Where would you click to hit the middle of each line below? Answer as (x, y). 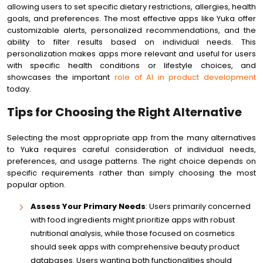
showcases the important (61, 77)
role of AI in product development (185, 77)
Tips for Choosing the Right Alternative (124, 112)
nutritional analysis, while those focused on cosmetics (133, 233)
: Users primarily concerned (198, 206)
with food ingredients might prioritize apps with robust (133, 220)
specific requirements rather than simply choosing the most (131, 173)
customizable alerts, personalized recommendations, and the (131, 30)
